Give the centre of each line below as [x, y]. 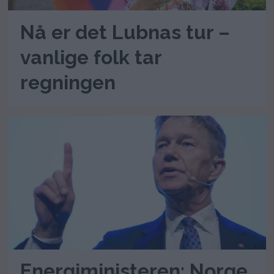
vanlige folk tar [91, 57]
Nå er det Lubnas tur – [125, 32]
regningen [68, 82]
